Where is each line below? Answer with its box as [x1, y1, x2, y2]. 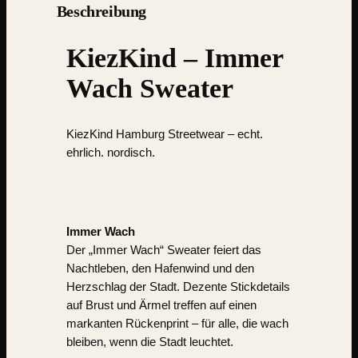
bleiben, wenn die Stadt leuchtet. [66, 335, 233, 348]
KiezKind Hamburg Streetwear [66, 128, 225, 141]
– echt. [224, 128, 263, 141]
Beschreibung [56, 2, 147, 20]
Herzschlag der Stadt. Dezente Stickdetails [66, 280, 290, 293]
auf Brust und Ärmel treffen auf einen [66, 298, 257, 312]
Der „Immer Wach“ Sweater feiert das [66, 243, 261, 257]
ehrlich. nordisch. [66, 146, 155, 160]
